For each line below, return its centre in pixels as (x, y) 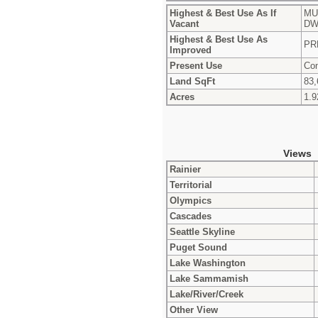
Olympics (191, 200)
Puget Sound (198, 247)
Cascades (191, 216)
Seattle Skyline (202, 231)
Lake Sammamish (209, 278)
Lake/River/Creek (207, 294)
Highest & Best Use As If (223, 13)
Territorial (191, 185)
